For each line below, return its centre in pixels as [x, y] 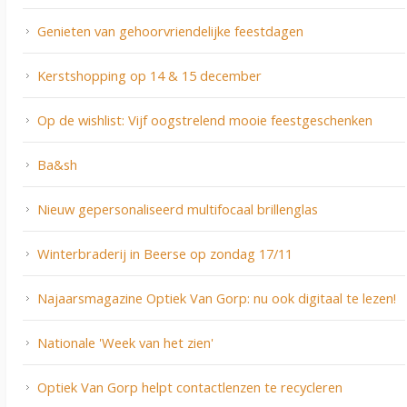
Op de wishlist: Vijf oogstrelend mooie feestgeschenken [205, 120]
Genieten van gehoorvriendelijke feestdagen [170, 31]
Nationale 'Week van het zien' [125, 343]
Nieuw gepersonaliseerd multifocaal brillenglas [178, 209]
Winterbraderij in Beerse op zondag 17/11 [165, 254]
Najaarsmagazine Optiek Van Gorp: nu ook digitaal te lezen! [217, 298]
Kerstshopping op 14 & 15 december [149, 76]
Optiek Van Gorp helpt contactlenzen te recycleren [190, 387]
